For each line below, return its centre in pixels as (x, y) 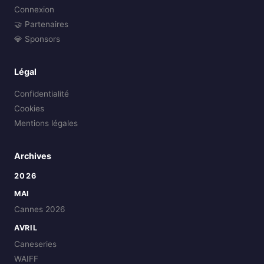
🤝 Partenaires (41, 24)
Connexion (34, 10)
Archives (33, 156)
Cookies (29, 109)
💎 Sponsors (37, 39)
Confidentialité (42, 94)
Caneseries (35, 244)
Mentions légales (46, 123)
